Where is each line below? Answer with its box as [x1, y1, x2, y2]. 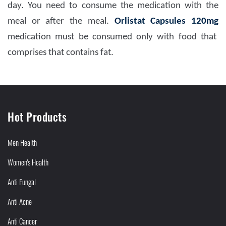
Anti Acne [8, 196, 32, 207]
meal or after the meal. [8, 17, 115, 27]
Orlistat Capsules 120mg [114, 17, 219, 27]
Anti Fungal [8, 176, 36, 188]
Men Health [8, 137, 37, 148]
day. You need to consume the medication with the [8, 1, 218, 11]
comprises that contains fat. [8, 48, 116, 58]
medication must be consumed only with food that [8, 32, 216, 42]
